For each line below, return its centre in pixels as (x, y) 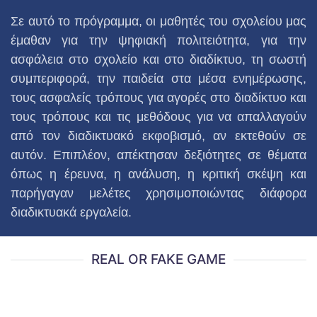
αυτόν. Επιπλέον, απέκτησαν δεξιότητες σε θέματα (158, 155)
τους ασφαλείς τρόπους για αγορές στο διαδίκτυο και (158, 98)
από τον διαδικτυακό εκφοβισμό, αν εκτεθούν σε (158, 136)
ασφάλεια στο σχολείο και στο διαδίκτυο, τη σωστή (158, 60)
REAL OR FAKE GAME (158, 260)
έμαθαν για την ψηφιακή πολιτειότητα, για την (158, 41)
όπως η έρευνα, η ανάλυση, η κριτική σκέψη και (158, 174)
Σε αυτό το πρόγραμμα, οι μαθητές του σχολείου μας (158, 22)
